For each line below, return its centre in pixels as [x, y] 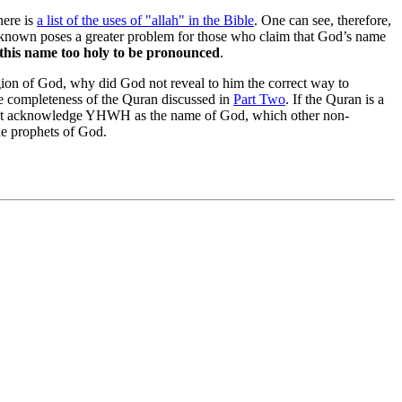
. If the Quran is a [335, 99]
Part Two [259, 99]
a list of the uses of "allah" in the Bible [145, 20]
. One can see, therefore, [323, 20]
